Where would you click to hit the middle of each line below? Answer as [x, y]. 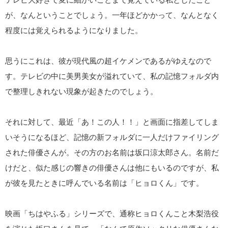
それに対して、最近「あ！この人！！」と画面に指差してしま [112, 122]
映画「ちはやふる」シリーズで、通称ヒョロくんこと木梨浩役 [112, 213]
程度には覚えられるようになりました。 [74, 30]
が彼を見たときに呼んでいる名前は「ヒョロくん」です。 [104, 183]
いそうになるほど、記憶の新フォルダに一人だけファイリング [112, 137]
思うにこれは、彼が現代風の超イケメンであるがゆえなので [108, 61]
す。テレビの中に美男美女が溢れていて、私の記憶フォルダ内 [112, 76]
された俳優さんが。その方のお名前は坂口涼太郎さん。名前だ [112, 152]
